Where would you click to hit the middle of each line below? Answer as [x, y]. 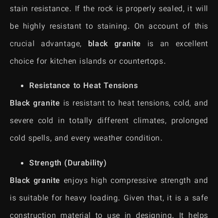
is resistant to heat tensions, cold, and [134, 104]
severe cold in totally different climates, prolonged [109, 122]
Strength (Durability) [68, 163]
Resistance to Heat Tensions [84, 87]
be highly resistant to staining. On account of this [109, 27]
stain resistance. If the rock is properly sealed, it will [109, 9]
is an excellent [174, 44]
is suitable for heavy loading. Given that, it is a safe [109, 199]
